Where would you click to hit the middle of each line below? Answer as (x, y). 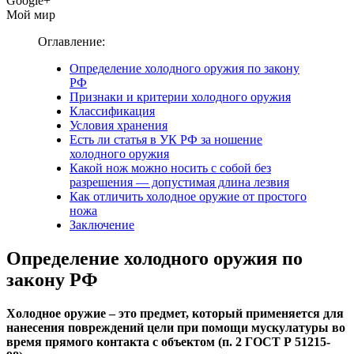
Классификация (112, 111)
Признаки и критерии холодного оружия (180, 96)
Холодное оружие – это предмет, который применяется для (175, 313)
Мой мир (31, 14)
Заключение (102, 224)
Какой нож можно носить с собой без (170, 168)
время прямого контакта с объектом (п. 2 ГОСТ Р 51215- (168, 341)
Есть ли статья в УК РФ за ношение (166, 139)
